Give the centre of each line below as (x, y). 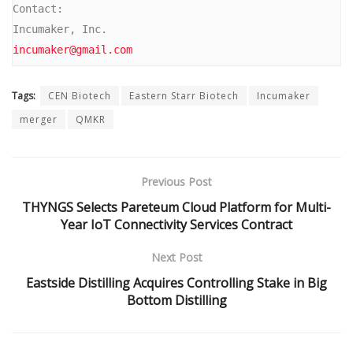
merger (39, 120)
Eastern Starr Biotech (184, 96)
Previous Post (176, 182)
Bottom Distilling (176, 301)
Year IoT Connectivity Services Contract (176, 225)
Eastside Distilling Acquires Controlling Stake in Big (176, 283)
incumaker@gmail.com (72, 49)
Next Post (176, 258)
